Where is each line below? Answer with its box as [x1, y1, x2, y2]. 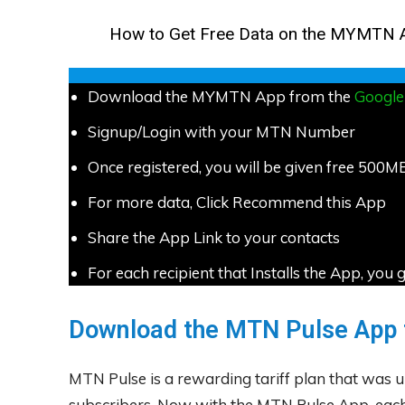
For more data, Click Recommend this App [88, 193, 386, 212]
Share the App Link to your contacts [88, 228, 340, 248]
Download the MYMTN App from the [88, 87, 354, 107]
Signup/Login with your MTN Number [88, 122, 355, 142]
